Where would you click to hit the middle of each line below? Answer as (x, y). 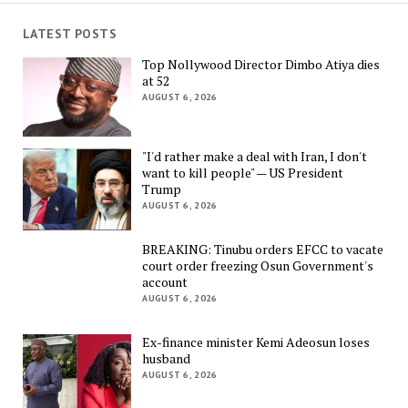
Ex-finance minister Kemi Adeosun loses (256, 342)
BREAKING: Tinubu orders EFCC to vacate (263, 249)
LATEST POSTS (69, 34)
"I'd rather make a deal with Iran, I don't (255, 157)
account (165, 281)
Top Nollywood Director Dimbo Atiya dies (261, 64)
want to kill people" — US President (243, 173)
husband (167, 358)
